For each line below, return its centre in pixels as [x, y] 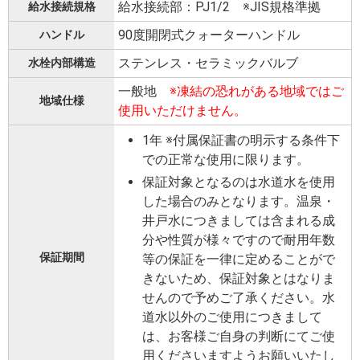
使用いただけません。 [182, 111]
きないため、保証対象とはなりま [239, 279]
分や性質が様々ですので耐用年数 [239, 240]
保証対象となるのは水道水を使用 [239, 182]
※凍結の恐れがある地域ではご [257, 92]
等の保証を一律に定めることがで [239, 260]
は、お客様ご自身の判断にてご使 [239, 337]
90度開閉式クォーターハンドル [209, 35]
